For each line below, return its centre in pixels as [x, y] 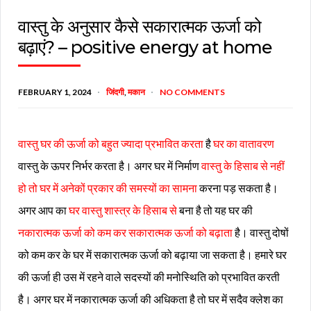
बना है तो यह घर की [215, 210]
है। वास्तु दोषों [261, 232]
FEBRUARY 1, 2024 [55, 92]
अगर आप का [43, 210]
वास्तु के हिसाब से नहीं [243, 165]
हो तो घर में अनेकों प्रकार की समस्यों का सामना [108, 187]
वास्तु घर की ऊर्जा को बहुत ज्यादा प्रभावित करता [111, 143]
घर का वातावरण [244, 143]
